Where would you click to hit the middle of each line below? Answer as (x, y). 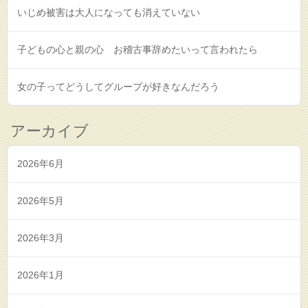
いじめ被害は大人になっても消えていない (109, 12)
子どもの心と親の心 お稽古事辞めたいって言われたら (137, 49)
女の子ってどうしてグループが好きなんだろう (118, 86)
